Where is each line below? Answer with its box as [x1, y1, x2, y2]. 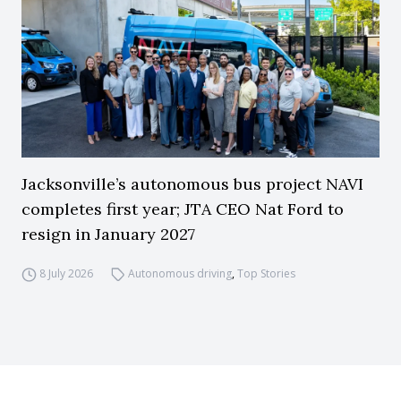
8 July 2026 [38, 266, 93, 281]
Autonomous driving [128, 266, 233, 281]
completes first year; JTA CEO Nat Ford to [21, 199, 344, 219]
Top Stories [237, 266, 296, 281]
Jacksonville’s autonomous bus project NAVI [21, 174, 363, 194]
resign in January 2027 [21, 224, 195, 244]
